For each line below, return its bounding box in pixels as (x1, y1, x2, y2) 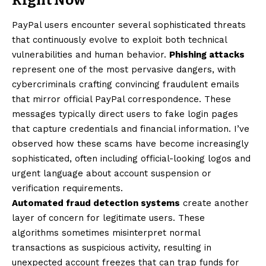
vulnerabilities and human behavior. (12, 49, 169, 60)
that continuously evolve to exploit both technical (12, 34, 227, 45)
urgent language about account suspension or (12, 167, 211, 179)
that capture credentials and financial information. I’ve (12, 123, 249, 134)
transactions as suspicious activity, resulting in (12, 242, 211, 253)
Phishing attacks (169, 49, 245, 60)
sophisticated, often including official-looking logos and (12, 153, 251, 164)
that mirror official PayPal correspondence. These (12, 93, 231, 104)
